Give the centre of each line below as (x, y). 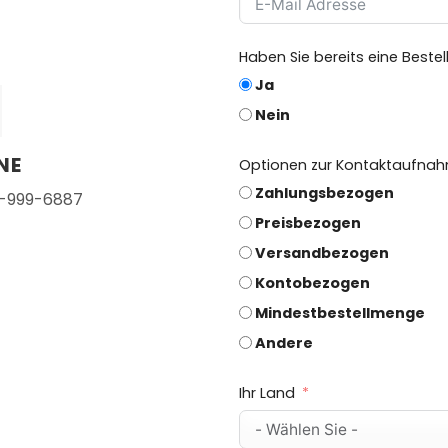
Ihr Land (267, 393)
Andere (284, 343)
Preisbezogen (308, 223)
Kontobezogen (312, 283)
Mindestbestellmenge (340, 313)
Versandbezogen (322, 253)
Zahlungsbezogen (324, 193)
